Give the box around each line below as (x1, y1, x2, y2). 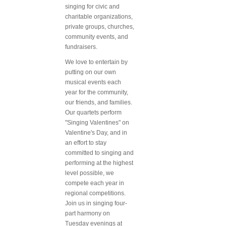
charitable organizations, (65, 13, 133, 20)
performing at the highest (65, 159, 133, 166)
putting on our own (65, 68, 116, 76)
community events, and (65, 33, 128, 40)
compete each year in (65, 179, 124, 187)
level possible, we (65, 169, 114, 177)
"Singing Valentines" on (65, 119, 129, 126)
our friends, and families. (65, 98, 132, 106)
